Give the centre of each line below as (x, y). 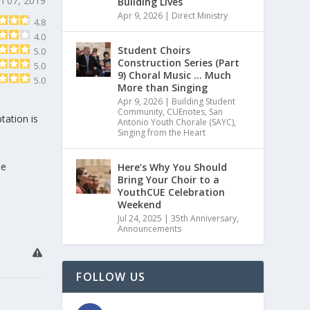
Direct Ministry (200, 15)
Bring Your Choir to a (169, 179)
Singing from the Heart (162, 132)
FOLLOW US (111, 276)
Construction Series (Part (179, 62)
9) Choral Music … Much (175, 75)
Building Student (204, 101)
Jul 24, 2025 (140, 218)
